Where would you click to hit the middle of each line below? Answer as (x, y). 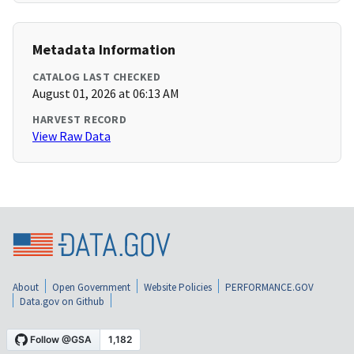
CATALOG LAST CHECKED (96, 77)
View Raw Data (72, 136)
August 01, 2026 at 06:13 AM (106, 94)
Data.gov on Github (62, 301)
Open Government (91, 287)
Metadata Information (104, 50)
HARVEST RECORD (79, 120)
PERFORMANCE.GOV (269, 287)
